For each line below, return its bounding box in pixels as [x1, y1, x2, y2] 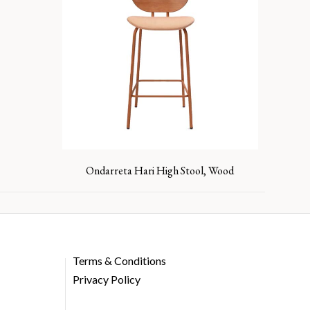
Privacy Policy [72, 273, 140, 286]
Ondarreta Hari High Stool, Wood [86, 163, 235, 178]
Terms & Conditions [72, 254, 166, 267]
